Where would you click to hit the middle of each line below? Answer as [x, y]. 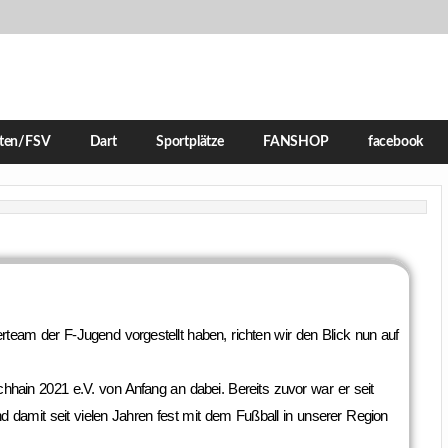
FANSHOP [295, 141]
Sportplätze [189, 141]
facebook [395, 141]
